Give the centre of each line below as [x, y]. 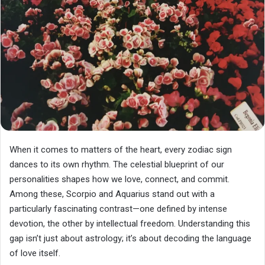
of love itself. [35, 253]
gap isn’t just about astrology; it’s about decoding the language [130, 238]
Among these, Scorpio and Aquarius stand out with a [112, 194]
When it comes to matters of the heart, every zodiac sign [121, 149]
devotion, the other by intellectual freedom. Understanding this [130, 223]
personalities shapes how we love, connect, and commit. [119, 179]
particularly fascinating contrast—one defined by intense [118, 209]
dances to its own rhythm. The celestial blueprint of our [117, 164]
